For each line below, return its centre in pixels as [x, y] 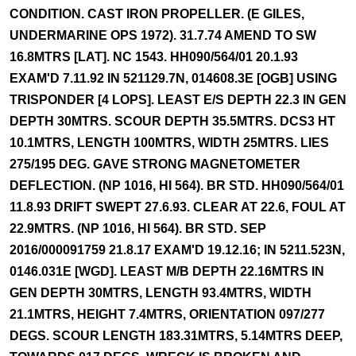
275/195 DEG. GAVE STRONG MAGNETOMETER [155, 164]
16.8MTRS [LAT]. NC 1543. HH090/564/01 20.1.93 [154, 57]
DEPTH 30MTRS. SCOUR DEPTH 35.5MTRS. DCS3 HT [172, 121]
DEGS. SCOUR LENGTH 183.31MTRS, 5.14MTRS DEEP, [176, 336]
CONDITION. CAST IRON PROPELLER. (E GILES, [157, 14]
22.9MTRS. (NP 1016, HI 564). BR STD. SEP [138, 228]
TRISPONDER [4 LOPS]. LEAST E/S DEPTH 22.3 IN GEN [178, 100]
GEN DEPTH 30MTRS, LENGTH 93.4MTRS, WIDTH [161, 293]
